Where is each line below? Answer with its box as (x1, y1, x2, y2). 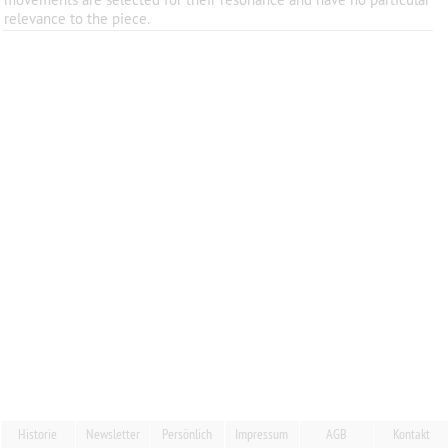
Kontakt (392, 425, 430, 443)
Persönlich (162, 425, 213, 443)
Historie (18, 425, 58, 443)
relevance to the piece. (4, 9, 150, 28)
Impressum (235, 425, 289, 443)
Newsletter (85, 425, 140, 443)
